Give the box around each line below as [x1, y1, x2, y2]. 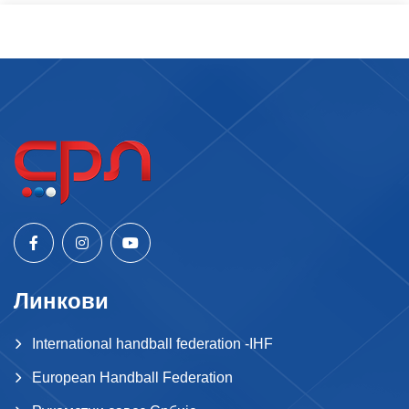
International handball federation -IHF [32, 336, 273, 352]
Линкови [14, 288, 109, 314]
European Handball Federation [32, 370, 233, 386]
